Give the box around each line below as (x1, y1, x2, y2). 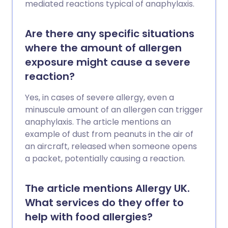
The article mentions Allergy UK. (25, 181, 190, 195)
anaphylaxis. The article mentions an (25, 116, 171, 128)
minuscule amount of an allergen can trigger (25, 104, 203, 116)
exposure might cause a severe (25, 55, 190, 69)
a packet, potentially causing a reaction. (25, 153, 185, 164)
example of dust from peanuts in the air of (25, 128, 193, 140)
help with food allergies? (25, 210, 153, 224)
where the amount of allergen (25, 41, 182, 55)
